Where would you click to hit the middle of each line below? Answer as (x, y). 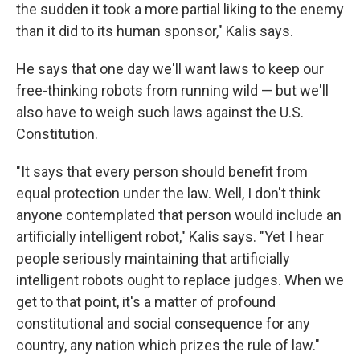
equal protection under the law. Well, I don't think (168, 193)
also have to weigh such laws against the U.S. (160, 112)
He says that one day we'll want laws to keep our (170, 69)
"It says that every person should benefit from (162, 172)
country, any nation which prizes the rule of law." (168, 345)
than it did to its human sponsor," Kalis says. (155, 31)
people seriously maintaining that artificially (153, 258)
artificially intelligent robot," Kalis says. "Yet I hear (170, 237)
